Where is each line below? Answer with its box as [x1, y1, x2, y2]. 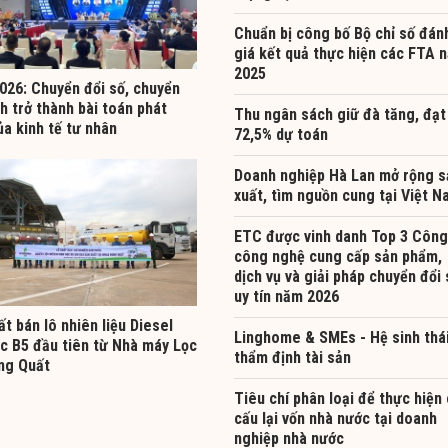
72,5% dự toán [234, 124, 328, 144]
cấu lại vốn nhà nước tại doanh [234, 408, 437, 428]
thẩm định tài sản [234, 347, 351, 367]
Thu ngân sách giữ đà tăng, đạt [234, 104, 446, 124]
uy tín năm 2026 [234, 286, 339, 306]
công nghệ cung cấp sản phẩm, [234, 246, 442, 266]
